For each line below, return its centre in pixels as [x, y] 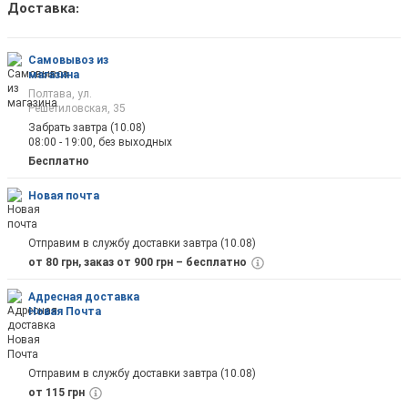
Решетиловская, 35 [77, 108]
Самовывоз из [68, 60]
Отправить [229, 155]
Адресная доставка [84, 297]
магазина [54, 74]
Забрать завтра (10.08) [87, 127]
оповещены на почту [229, 26]
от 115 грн [56, 393]
